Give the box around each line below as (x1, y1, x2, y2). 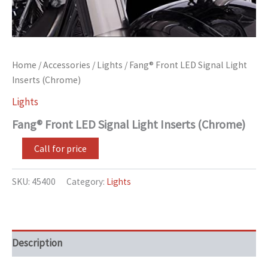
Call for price (34, 142, 87, 154)
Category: (66, 175, 106, 187)
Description (12, 236, 62, 250)
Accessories (43, 59, 90, 71)
